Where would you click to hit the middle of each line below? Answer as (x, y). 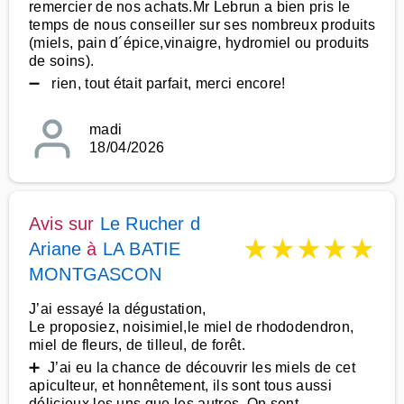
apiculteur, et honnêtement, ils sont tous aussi (181, 386)
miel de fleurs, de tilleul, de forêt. (137, 345)
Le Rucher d (150, 224)
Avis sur (64, 224)
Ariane (55, 249)
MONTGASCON (95, 274)
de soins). (62, 61)
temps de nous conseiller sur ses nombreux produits (202, 25)
